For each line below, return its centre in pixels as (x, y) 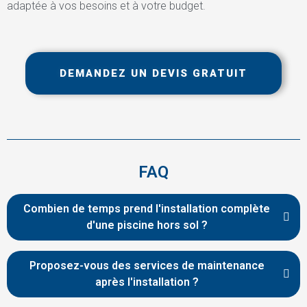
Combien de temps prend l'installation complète (147, 208)
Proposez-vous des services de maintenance (147, 265)
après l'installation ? (147, 282)
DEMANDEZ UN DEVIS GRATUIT (153, 73)
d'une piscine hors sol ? (147, 225)
